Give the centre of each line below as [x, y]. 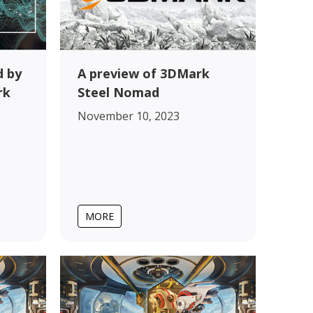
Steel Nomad [118, 92]
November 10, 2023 [129, 116]
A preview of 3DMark [144, 73]
